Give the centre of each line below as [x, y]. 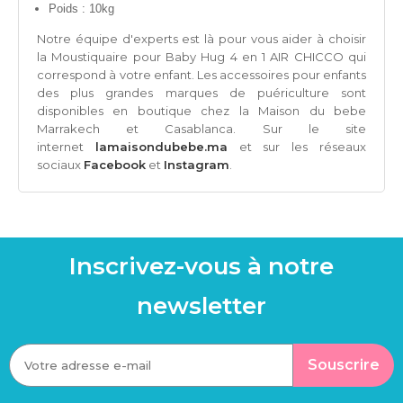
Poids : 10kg [81, 9]
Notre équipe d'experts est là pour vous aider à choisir [201, 39]
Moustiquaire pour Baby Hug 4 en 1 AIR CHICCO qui [206, 57]
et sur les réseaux [297, 147]
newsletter [201, 306]
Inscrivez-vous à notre [201, 267]
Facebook [115, 165]
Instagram [197, 165]
